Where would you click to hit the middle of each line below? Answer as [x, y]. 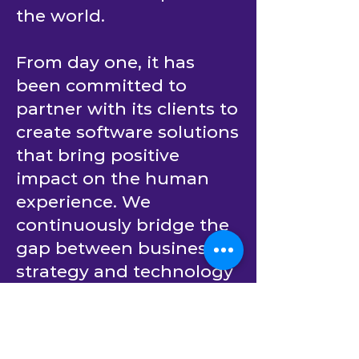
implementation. [89, 294]
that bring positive [98, 155]
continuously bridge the [123, 225]
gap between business [116, 248]
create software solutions [127, 132]
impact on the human [113, 178]
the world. [61, 16]
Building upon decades [119, 341]
